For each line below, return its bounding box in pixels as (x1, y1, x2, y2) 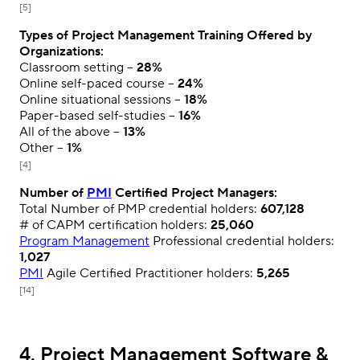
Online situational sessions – (19, 91, 184, 108)
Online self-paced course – (19, 75, 178, 92)
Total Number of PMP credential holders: (19, 200, 260, 217)
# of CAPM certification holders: (19, 216, 211, 233)
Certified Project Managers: (112, 184, 277, 201)
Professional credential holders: (149, 232, 334, 249)
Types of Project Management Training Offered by (19, 27, 312, 43)
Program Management (19, 232, 149, 249)
